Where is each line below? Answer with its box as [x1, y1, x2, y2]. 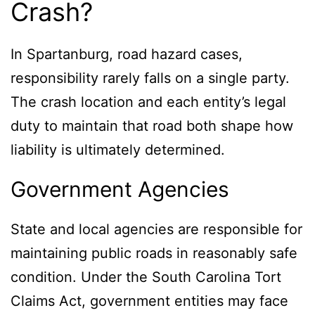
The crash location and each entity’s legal [11, 94, 286, 111]
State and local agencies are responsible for [11, 221, 302, 238]
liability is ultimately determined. [11, 141, 225, 159]
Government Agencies [11, 176, 229, 202]
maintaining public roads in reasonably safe [11, 245, 297, 262]
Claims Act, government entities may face [11, 292, 288, 310]
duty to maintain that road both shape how [11, 117, 293, 135]
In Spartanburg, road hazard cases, [11, 46, 243, 63]
